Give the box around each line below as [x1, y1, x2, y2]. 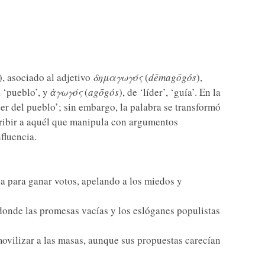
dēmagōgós [148, 70, 196, 84]
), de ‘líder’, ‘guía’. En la [118, 85, 221, 99]
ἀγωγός [50, 85, 82, 99]
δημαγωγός [92, 70, 143, 84]
